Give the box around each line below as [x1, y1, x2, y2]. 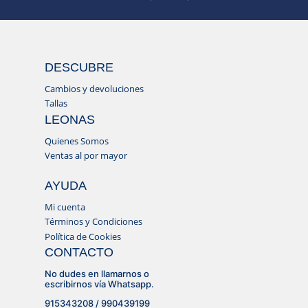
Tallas [44, 97, 67, 110]
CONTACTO [44, 245, 113, 260]
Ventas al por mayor [44, 149, 127, 162]
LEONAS [44, 112, 95, 126]
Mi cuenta [44, 200, 85, 213]
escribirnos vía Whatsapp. [44, 278, 154, 290]
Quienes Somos [44, 134, 109, 147]
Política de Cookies [44, 230, 121, 243]
